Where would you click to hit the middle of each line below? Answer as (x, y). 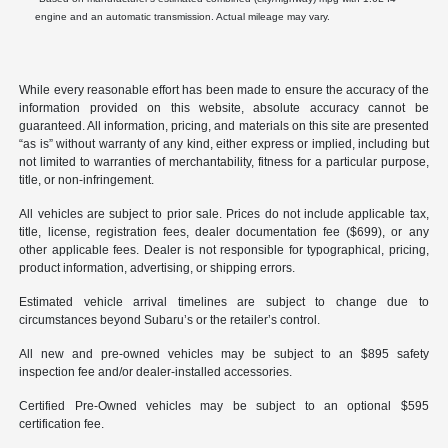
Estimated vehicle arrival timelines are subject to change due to (224, 302)
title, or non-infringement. (87, 180)
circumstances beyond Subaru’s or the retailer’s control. (170, 320)
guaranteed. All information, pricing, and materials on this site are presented (224, 126)
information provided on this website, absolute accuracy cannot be (224, 108)
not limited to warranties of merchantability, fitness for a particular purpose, (224, 162)
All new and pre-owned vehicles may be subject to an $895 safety (224, 354)
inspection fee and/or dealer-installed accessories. (156, 372)
